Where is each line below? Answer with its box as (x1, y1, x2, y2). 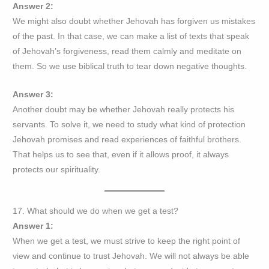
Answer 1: (13, 222, 54, 231)
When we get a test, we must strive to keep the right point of (13, 237, 241, 246)
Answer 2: (13, 2, 54, 11)
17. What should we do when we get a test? (13, 207, 179, 216)
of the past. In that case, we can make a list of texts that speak (13, 32, 250, 41)
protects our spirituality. (13, 165, 101, 175)
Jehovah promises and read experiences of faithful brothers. (13, 135, 242, 145)
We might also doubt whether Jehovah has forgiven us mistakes (13, 17, 256, 26)
